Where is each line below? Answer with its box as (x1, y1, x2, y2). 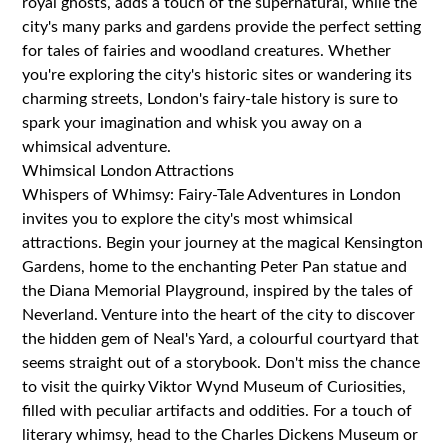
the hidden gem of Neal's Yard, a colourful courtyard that (22, 330, 420, 347)
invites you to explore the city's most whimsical (22, 210, 354, 227)
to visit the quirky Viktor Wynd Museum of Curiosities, (22, 378, 407, 395)
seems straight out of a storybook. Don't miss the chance (22, 354, 421, 371)
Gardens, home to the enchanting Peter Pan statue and (22, 258, 408, 275)
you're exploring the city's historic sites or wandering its (22, 66, 413, 83)
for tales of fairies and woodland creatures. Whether (22, 42, 392, 59)
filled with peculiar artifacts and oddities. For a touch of (22, 402, 413, 419)
